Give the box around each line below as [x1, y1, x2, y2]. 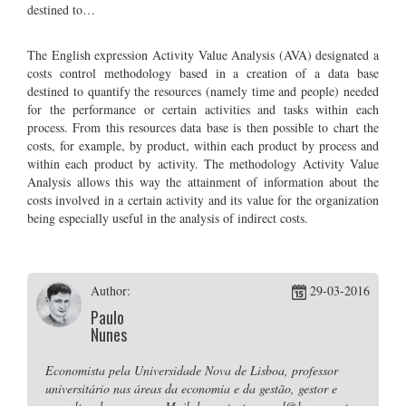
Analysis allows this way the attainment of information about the [27, 173, 379, 190]
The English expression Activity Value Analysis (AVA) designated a [27, 46, 379, 63]
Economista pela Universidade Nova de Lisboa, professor [45, 362, 338, 379]
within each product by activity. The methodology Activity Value [27, 155, 379, 172]
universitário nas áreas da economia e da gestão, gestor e [45, 380, 337, 397]
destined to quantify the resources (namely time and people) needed [27, 82, 379, 100]
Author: [90, 282, 130, 299]
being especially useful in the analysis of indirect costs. [27, 209, 308, 227]
